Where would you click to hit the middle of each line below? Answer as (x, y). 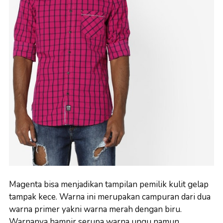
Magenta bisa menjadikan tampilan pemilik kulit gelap (109, 185)
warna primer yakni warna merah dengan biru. (95, 210)
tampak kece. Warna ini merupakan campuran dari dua (110, 197)
